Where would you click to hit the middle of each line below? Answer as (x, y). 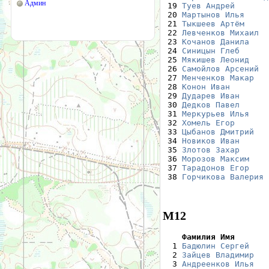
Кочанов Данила (216, 41)
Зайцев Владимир (218, 255)
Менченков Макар (218, 77)
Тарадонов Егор (216, 168)
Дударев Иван (211, 95)
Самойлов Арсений (220, 68)
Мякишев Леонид (216, 59)
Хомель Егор (208, 122)
